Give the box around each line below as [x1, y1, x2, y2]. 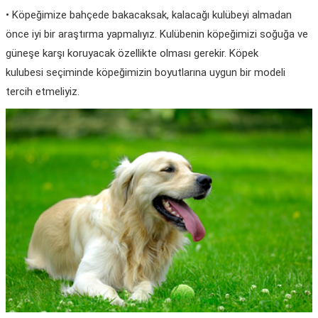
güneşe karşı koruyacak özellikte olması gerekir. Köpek [6, 46, 258, 60]
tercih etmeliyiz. [6, 84, 79, 98]
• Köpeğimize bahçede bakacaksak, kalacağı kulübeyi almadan [6, 8, 292, 21]
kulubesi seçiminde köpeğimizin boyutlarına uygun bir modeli [6, 65, 285, 79]
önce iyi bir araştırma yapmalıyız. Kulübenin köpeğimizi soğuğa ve [6, 27, 308, 40]
